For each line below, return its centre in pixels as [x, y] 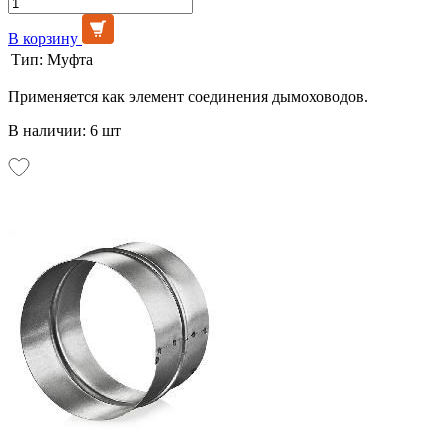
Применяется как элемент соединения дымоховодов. [188, 96]
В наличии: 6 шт [64, 130]
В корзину [43, 38]
